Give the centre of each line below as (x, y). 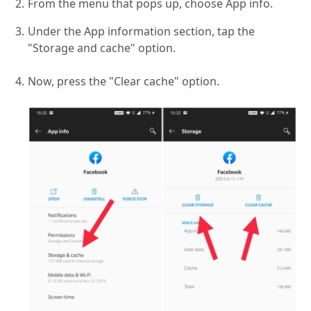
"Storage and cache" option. (102, 48)
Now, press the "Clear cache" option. (124, 81)
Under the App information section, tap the (141, 31)
